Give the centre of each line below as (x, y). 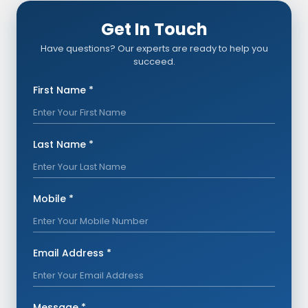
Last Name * (63, 144)
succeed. (154, 61)
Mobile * (53, 198)
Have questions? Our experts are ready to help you (154, 48)
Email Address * (72, 253)
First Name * (63, 90)
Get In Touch (154, 29)
